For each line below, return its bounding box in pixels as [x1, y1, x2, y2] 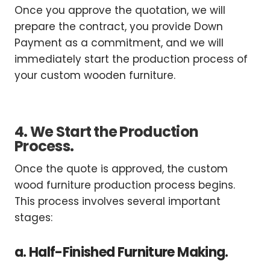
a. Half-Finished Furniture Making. [14, 243, 228, 262]
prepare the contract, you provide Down [14, 19, 223, 34]
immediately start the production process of [14, 52, 248, 67]
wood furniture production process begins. [14, 178, 235, 193]
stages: [14, 210, 52, 225]
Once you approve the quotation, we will [14, 3, 225, 18]
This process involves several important [14, 194, 221, 209]
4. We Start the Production [14, 122, 199, 142]
